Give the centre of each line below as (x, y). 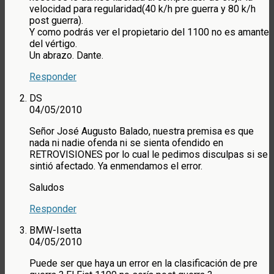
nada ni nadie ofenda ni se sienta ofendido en (126, 143)
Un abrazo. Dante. (66, 56)
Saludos (47, 188)
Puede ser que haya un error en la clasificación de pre (143, 264)
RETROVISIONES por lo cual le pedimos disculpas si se (149, 155)
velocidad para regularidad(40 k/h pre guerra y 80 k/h (143, 9)
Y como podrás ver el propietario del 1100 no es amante (149, 32)
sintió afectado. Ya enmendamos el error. (116, 166)
